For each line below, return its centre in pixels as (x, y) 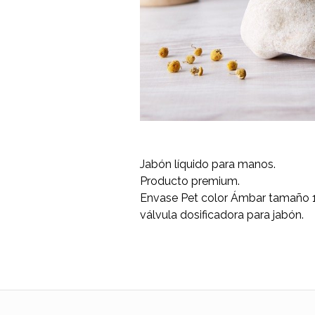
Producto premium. (190, 181)
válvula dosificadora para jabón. (222, 215)
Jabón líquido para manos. (208, 164)
